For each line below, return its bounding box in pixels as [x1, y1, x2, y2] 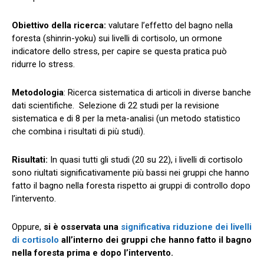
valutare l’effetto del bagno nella [106, 19, 233, 31]
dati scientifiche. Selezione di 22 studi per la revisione [12, 100, 219, 111]
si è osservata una [44, 221, 121, 232]
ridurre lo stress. [12, 58, 77, 70]
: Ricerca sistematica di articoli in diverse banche [64, 87, 251, 98]
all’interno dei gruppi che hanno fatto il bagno [59, 234, 252, 245]
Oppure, [12, 221, 44, 232]
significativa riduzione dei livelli [121, 221, 252, 232]
